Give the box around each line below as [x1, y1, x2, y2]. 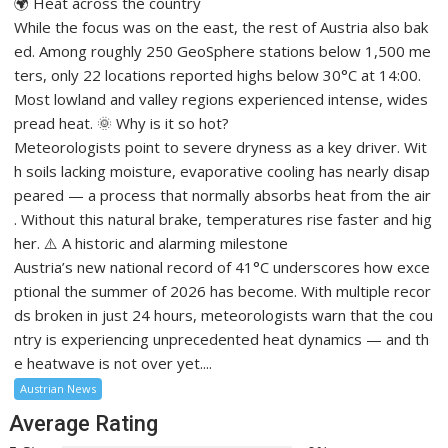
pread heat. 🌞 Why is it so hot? [14, 112, 230, 133]
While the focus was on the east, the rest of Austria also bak [14, 16, 429, 37]
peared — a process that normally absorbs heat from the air [14, 184, 432, 205]
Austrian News [20, 380, 97, 396]
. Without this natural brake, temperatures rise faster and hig [14, 208, 433, 229]
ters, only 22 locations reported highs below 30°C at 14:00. [14, 64, 426, 85]
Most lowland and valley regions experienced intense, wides [14, 88, 429, 109]
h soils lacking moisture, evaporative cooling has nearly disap [14, 160, 431, 181]
